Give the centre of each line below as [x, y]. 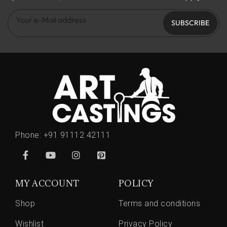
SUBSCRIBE [190, 23]
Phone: [29, 135]
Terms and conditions [159, 203]
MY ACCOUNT [47, 183]
